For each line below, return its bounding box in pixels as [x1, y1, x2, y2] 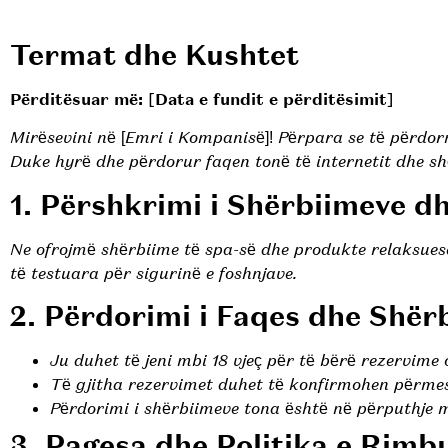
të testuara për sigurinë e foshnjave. [10, 262, 297, 284]
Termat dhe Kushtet [10, 36, 299, 73]
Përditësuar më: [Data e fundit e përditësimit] [10, 88, 394, 110]
